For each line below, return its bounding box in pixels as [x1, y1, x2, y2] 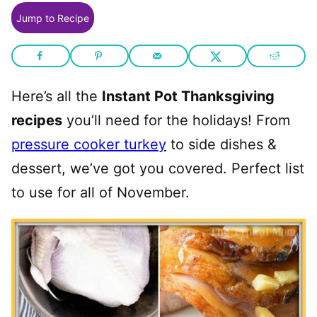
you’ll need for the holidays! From [62, 112, 290, 129]
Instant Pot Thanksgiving [102, 88, 275, 105]
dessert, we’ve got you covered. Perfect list [11, 160, 304, 177]
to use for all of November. [11, 184, 190, 201]
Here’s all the [11, 88, 102, 105]
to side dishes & [166, 136, 277, 153]
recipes [11, 112, 62, 129]
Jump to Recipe [16, 11, 89, 24]
